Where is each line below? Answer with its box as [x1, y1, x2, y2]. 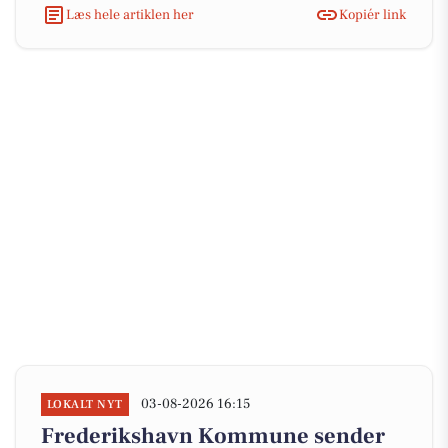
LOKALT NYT [47, 397, 123, 412]
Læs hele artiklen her [66, 5, 194, 24]
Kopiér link [339, 5, 406, 24]
